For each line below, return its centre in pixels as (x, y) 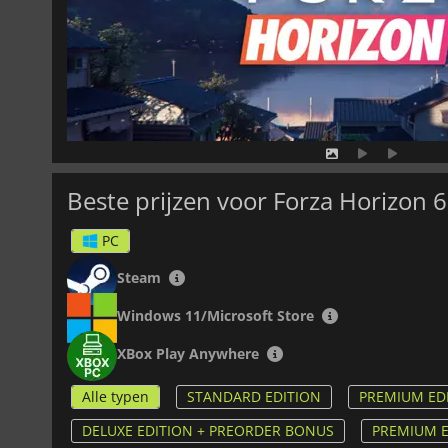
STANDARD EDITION (254, 396)
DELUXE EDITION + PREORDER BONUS (208, 430)
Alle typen (115, 396)
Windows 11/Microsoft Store (215, 315)
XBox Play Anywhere (188, 353)
